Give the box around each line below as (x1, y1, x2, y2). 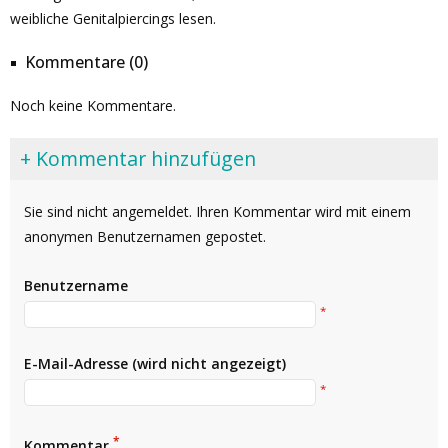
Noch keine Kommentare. (10, 96, 176, 115)
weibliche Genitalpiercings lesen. (10, 9, 216, 28)
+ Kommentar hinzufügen (20, 145, 256, 172)
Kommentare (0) (25, 51, 148, 73)
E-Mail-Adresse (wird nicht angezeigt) (24, 353, 286, 373)
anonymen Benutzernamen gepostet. (24, 227, 266, 247)
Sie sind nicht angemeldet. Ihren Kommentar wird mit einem (24, 202, 411, 222)
